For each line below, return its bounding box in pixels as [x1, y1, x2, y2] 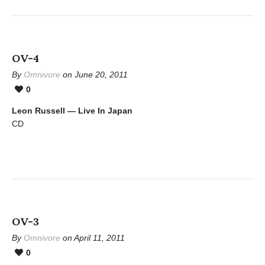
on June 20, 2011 [60, 70, 128, 79]
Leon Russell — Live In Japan [12, 106, 132, 115]
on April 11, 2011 [60, 233, 125, 243]
